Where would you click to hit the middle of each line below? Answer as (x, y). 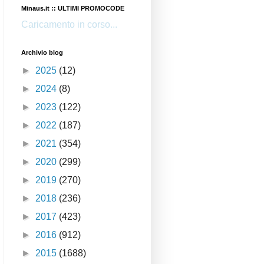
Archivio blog (42, 53)
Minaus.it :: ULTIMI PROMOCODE (73, 9)
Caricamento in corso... (69, 25)
